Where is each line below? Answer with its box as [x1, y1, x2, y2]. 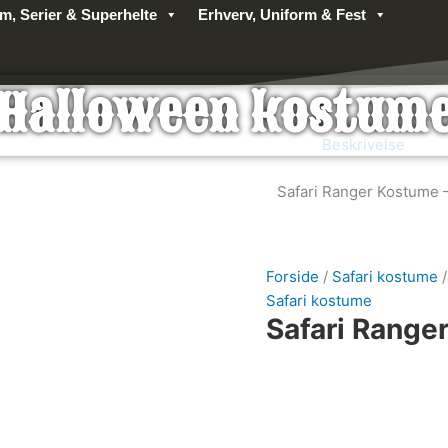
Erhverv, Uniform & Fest [198, 6, 366, 23]
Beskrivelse [321, 135, 405, 155]
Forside [266, 267, 319, 286]
